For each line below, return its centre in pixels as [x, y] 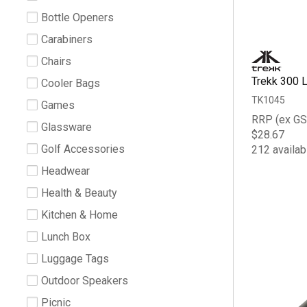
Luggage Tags [75, 258]
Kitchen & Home [79, 214]
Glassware [66, 127]
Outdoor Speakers [85, 280]
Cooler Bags [71, 83]
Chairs [56, 61]
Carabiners [67, 39]
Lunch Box [66, 236]
